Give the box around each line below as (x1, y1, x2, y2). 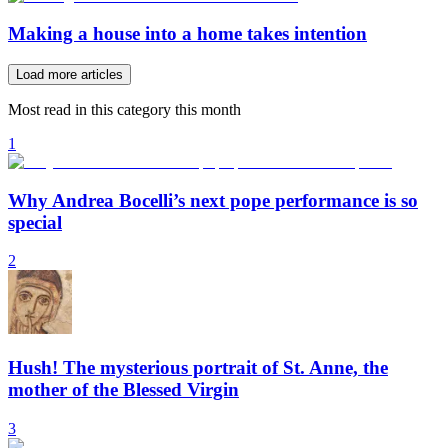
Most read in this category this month (8, 101, 241, 118)
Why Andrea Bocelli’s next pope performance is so (8, 189, 418, 211)
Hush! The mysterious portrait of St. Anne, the (8, 357, 388, 379)
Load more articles (16, 67, 123, 82)
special (8, 211, 62, 233)
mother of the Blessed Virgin (8, 379, 239, 401)
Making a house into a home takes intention (8, 23, 367, 45)
